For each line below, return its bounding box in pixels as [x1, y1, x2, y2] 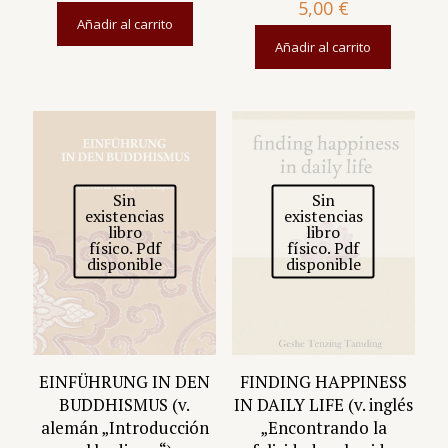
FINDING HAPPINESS [239, 370, 407, 394]
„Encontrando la [259, 416, 387, 440]
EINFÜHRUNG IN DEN [39, 370, 211, 394]
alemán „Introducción [40, 416, 209, 440]
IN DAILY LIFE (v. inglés [233, 393, 413, 417]
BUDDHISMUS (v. [59, 393, 191, 417]
